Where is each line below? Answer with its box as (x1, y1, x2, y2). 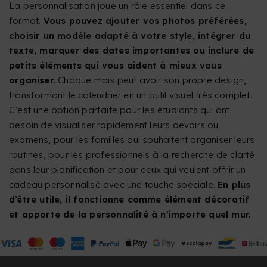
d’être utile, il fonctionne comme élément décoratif (9, 194, 250, 206)
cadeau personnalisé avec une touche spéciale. (9, 179, 218, 191)
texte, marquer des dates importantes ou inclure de (9, 45, 254, 57)
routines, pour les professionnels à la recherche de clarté (9, 149, 255, 161)
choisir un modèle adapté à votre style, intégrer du (9, 30, 251, 42)
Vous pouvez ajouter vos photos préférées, (43, 15, 247, 27)
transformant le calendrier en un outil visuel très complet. (9, 89, 252, 101)
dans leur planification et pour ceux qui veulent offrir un (9, 164, 246, 176)
